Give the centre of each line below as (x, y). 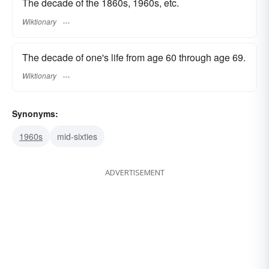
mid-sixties (77, 136)
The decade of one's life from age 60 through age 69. (134, 57)
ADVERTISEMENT (134, 172)
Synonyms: (35, 113)
